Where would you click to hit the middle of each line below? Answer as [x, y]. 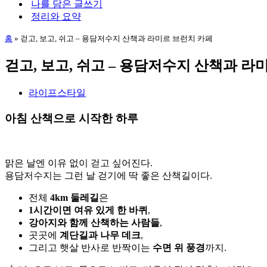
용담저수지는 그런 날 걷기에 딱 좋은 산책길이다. [108, 176]
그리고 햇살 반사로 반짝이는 [91, 248]
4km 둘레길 [74, 198]
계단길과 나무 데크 [100, 235]
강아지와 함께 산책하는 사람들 [94, 223]
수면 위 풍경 [179, 248]
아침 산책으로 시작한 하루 [72, 118]
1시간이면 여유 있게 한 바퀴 [88, 210]
